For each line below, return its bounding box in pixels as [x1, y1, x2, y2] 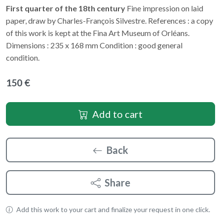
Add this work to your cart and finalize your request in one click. [15, 205, 210, 214]
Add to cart [92, 108, 143, 120]
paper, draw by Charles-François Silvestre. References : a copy [6, 16, 213, 26]
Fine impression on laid [125, 3, 203, 13]
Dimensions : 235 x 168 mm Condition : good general [6, 40, 183, 50]
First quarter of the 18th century [6, 3, 125, 13]
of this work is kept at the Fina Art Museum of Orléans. [6, 28, 189, 38]
